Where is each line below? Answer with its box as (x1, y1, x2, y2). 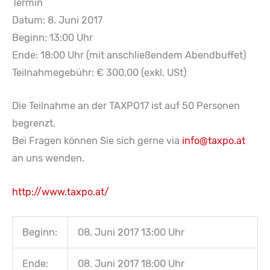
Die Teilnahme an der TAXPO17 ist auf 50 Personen (12, 100, 240, 112)
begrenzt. (12, 118, 55, 130)
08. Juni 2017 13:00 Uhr (78, 226, 185, 238)
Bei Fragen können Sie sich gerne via (12, 135, 182, 147)
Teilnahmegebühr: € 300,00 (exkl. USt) (12, 67, 187, 79)
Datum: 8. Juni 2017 (12, 14, 102, 27)
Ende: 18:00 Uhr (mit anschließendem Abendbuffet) (12, 49, 246, 61)
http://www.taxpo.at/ (12, 186, 109, 198)
